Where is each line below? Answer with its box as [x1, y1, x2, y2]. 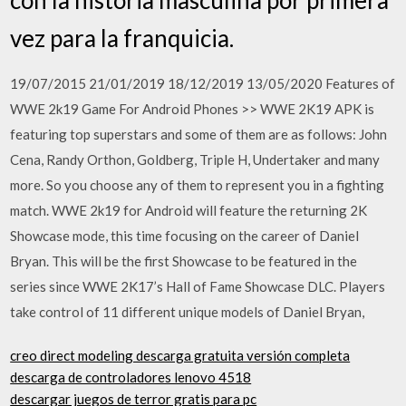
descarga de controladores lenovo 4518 [10, 369, 252, 385]
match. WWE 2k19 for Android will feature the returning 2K [10, 201, 368, 218]
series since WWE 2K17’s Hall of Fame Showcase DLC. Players [10, 277, 386, 295]
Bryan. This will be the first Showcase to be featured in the [10, 252, 358, 269]
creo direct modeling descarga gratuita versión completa [10, 347, 351, 363]
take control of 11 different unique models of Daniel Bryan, [10, 303, 365, 320]
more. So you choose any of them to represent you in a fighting [10, 176, 385, 193]
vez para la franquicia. [10, 23, 235, 53]
